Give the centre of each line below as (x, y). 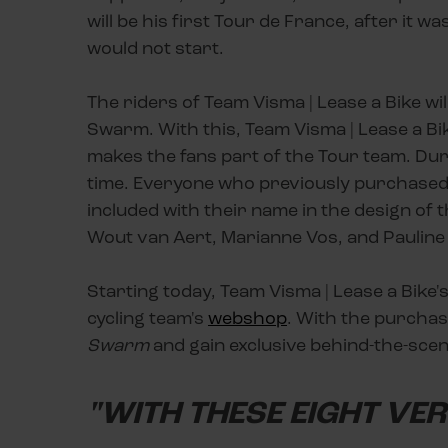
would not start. (155, 47)
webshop (247, 317)
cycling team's (147, 317)
